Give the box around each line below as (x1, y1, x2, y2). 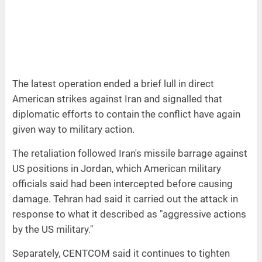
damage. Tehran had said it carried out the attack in (12, 192, 238, 205)
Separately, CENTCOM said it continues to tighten (12, 247, 230, 259)
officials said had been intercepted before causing (12, 177, 233, 189)
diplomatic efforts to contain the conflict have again (12, 108, 240, 120)
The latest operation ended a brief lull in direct (12, 77, 214, 89)
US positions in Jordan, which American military (12, 162, 221, 174)
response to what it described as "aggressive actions (12, 208, 246, 220)
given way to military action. (12, 123, 135, 135)
